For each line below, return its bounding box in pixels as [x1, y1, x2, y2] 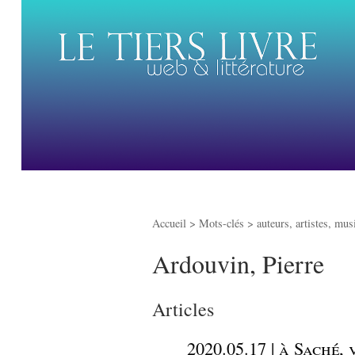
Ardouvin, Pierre [152, 246, 324, 281]
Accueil [152, 216, 186, 231]
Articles [152, 296, 214, 322]
